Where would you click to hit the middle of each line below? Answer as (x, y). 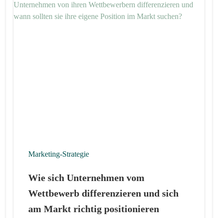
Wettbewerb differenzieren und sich (103, 193)
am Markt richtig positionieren (93, 209)
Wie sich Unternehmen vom (86, 177)
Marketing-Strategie (58, 154)
